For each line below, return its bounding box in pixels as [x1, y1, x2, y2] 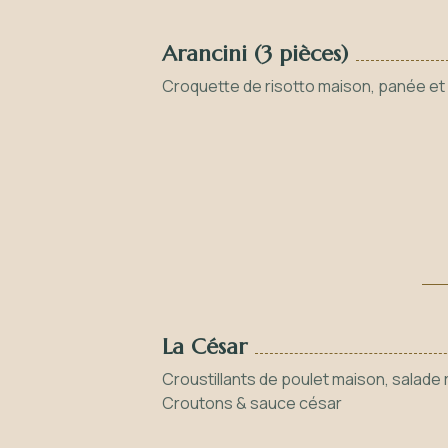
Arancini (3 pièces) [162, 40, 348, 67]
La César [162, 333, 247, 360]
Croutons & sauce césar [162, 392, 342, 414]
